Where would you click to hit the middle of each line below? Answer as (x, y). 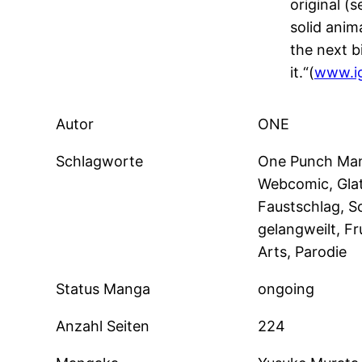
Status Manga (103, 289)
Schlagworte (100, 162)
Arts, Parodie (302, 252)
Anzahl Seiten (103, 326)
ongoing (286, 289)
